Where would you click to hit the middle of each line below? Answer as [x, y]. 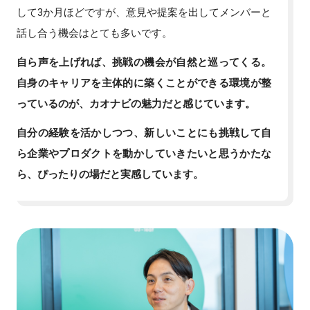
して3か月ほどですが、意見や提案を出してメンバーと [144, 12]
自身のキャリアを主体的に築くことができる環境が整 [144, 83]
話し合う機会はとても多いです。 [94, 33]
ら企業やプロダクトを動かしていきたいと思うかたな [144, 153]
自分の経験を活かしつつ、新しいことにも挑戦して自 [144, 133]
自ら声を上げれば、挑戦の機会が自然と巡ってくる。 [144, 62]
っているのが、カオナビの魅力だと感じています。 [136, 103]
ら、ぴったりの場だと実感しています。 [110, 174]
